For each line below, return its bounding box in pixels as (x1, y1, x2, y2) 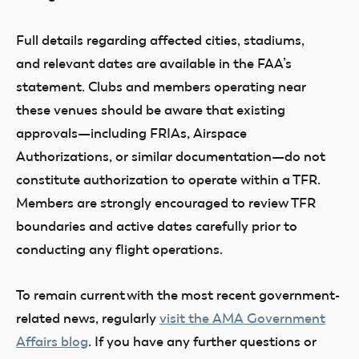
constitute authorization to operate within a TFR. (16, 171, 321, 188)
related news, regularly (16, 310, 159, 326)
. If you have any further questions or (88, 333, 317, 349)
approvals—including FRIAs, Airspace (16, 125, 247, 141)
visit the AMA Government (159, 310, 325, 326)
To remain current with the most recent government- (16, 287, 340, 303)
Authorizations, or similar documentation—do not (16, 148, 325, 164)
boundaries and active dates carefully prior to (16, 218, 297, 234)
